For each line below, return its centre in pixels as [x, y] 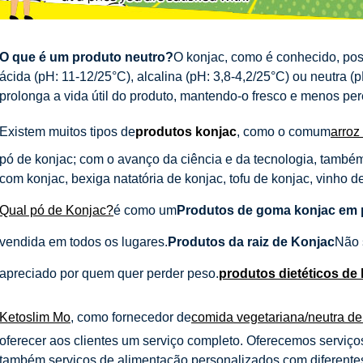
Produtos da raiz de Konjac [251, 241]
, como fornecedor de [131, 317]
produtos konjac [186, 131]
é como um [145, 210]
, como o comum [284, 131]
